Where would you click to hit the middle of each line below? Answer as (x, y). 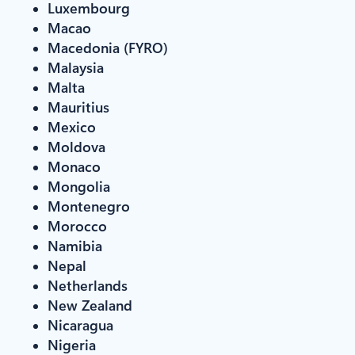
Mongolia (79, 186)
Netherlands (88, 285)
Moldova (76, 146)
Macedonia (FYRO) (108, 47)
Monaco (74, 166)
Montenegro (89, 206)
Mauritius (78, 107)
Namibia (75, 245)
